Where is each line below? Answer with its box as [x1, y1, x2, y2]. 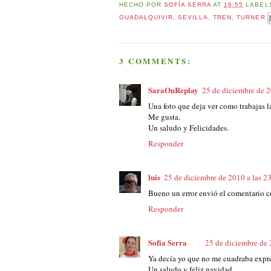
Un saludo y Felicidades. [148, 122, 229, 133]
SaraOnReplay [148, 83, 198, 96]
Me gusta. [148, 111, 180, 122]
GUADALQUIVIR [119, 14, 174, 21]
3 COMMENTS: [119, 54, 192, 67]
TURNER [237, 14, 266, 21]
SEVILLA [178, 14, 209, 21]
